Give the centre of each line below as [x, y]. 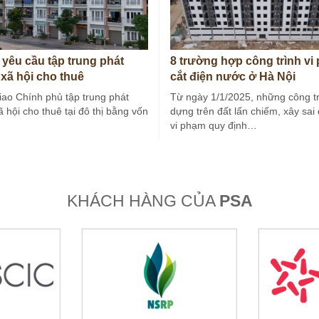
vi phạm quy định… [214, 126]
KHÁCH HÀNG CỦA [143, 201]
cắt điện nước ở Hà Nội [233, 77]
